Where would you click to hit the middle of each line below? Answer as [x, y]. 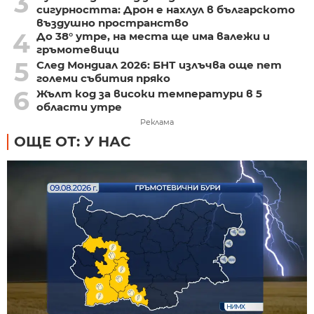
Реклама [157, 122]
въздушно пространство [112, 22]
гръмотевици [77, 49]
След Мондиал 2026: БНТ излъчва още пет [159, 64]
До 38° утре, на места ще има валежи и [153, 36]
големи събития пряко [103, 78]
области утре [79, 107]
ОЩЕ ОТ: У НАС [73, 141]
